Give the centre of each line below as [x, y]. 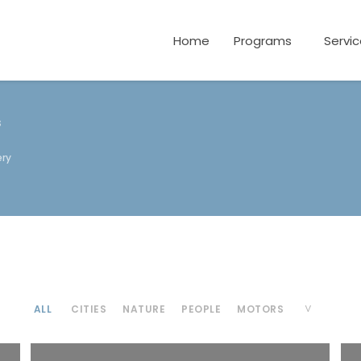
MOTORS [260, 309]
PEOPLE [201, 309]
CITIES [89, 309]
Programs [263, 41]
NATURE [144, 309]
